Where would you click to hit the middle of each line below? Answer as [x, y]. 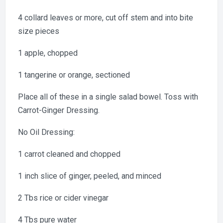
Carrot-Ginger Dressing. [59, 110]
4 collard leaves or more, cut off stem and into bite [106, 18]
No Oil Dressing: [46, 132]
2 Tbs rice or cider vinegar [63, 198]
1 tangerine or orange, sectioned [74, 75]
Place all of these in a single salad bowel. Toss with [108, 97]
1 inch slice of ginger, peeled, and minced [90, 176]
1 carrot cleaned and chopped [69, 154]
